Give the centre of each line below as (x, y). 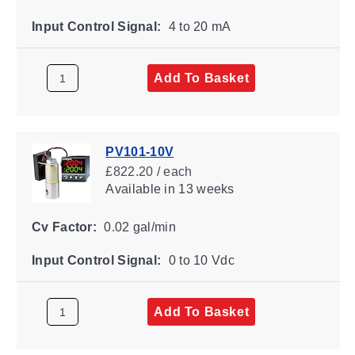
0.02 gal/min (138, 227)
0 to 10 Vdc (199, 260)
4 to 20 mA (198, 26)
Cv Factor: (64, 227)
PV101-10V (139, 151)
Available (133, 189)
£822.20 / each (149, 171)
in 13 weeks (197, 189)
